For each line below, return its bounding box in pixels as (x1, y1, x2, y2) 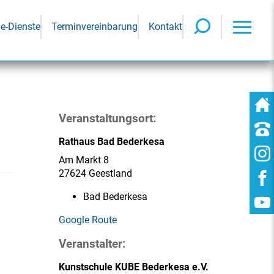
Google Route (59, 214, 117, 226)
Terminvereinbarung (51, 21, 138, 32)
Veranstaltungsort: (59, 111, 156, 125)
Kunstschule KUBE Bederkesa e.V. (59, 261, 209, 273)
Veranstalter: (59, 237, 125, 251)
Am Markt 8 (59, 154, 109, 166)
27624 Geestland (59, 168, 132, 179)
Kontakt (149, 21, 182, 32)
